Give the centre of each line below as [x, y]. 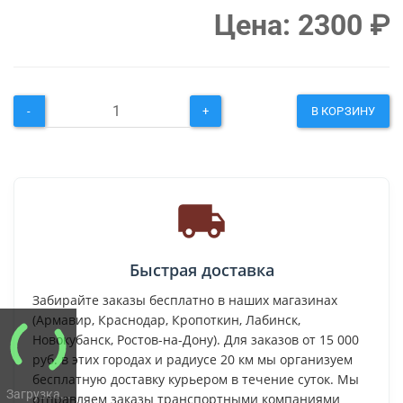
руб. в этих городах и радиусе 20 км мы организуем [193, 360]
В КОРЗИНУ [343, 112]
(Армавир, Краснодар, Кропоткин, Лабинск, [166, 320]
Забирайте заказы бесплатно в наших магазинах [185, 300]
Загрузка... [38, 394]
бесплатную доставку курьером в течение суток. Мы [196, 380]
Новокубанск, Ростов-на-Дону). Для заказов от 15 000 [196, 340]
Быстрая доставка [201, 270]
